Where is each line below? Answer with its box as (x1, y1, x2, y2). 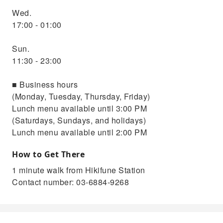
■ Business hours (12, 78, 78, 90)
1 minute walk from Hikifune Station (12, 164, 145, 176)
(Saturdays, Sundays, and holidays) (12, 114, 146, 126)
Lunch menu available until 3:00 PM (12, 102, 147, 114)
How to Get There (12, 148, 85, 160)
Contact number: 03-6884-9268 (12, 176, 129, 188)
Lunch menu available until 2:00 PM (12, 126, 147, 138)
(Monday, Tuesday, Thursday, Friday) (12, 90, 150, 102)
